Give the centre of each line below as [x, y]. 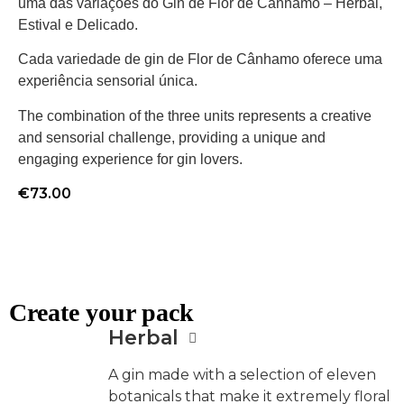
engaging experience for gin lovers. [130, 159]
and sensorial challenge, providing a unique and [172, 137]
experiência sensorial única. [108, 81]
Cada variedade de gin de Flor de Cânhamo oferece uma [200, 60]
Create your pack [101, 312]
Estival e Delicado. [78, 24]
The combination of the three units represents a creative [195, 115]
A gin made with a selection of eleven [242, 374]
